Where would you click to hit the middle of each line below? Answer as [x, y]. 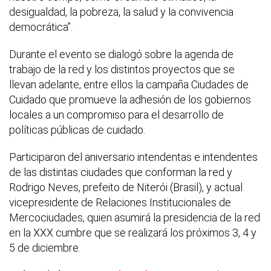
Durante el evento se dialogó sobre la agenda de [121, 54]
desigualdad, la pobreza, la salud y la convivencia [121, 12]
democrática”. [41, 27]
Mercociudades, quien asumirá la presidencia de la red [135, 218]
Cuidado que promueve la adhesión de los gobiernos [130, 100]
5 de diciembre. [45, 248]
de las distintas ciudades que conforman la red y [121, 172]
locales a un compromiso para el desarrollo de [116, 115]
